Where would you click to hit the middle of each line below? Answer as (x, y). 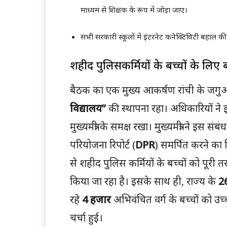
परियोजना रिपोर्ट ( (103, 145)
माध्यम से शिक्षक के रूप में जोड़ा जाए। (134, 10)
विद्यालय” (88, 108)
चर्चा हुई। (86, 218)
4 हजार (97, 200)
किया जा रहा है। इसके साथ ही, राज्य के (144, 181)
